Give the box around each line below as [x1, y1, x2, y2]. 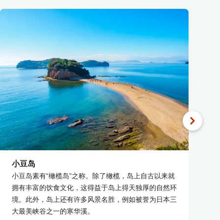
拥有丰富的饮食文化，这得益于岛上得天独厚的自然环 [12, 183, 177, 192]
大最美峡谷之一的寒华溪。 [12, 207, 94, 215]
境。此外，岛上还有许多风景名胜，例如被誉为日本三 [12, 195, 177, 203]
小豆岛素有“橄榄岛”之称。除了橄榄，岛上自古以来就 [12, 171, 175, 180]
